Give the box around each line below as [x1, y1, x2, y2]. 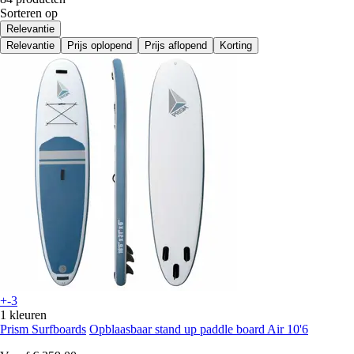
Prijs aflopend [145, 40, 207, 52]
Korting [220, 40, 252, 52]
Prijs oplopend [67, 40, 132, 52]
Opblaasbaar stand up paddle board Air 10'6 [89, 322, 308, 337]
